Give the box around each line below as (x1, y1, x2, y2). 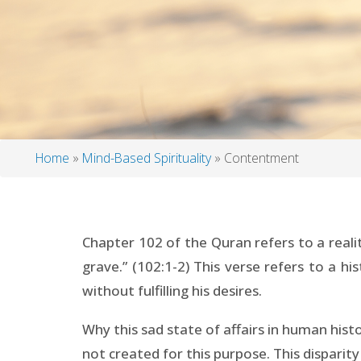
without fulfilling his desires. (82, 280, 262, 300)
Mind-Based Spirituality (82, 149, 211, 167)
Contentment (221, 149, 299, 167)
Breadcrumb (12, 161, 129, 189)
